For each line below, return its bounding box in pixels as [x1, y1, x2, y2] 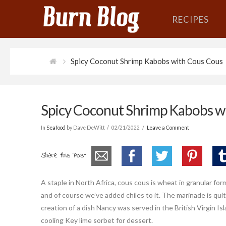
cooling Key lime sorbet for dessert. [40, 216, 153, 224]
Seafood [46, 124, 66, 131]
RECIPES [172, 14, 209, 25]
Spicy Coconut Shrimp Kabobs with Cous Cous [70, 56, 223, 66]
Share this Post [40, 150, 86, 161]
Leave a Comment [146, 124, 189, 131]
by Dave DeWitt [65, 124, 105, 131]
